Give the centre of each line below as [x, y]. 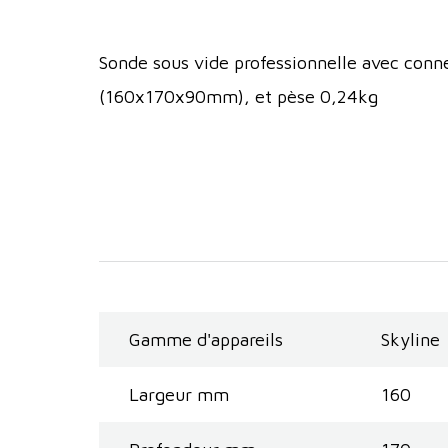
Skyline [410, 340]
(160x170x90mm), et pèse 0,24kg [238, 97]
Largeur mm [179, 395]
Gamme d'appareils [206, 340]
